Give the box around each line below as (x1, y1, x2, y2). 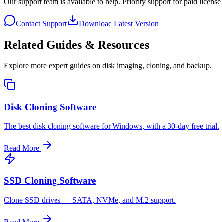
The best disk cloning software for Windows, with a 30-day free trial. (4, 121, 219, 130)
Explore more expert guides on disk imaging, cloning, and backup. (4, 61, 212, 70)
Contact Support (16, 19, 67, 28)
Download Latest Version (79, 19, 159, 28)
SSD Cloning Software (4, 175, 96, 186)
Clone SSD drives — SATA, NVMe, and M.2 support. (4, 196, 176, 205)
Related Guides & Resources (4, 38, 149, 52)
